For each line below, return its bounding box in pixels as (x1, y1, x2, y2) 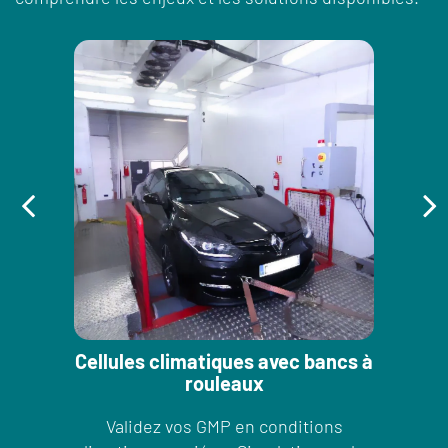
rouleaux (184, 370, 264, 395)
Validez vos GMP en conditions (105, 414, 343, 437)
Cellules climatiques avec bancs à (75, 348, 373, 373)
